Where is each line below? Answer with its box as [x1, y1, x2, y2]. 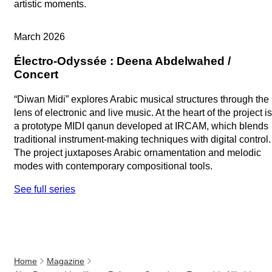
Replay [21, 25, 45, 35]
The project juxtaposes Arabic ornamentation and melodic [14, 147, 261, 158]
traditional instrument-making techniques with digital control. [14, 134, 271, 144]
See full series [14, 183, 75, 194]
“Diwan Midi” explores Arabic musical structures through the [14, 93, 269, 104]
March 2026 [14, 31, 65, 42]
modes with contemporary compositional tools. [14, 160, 212, 171]
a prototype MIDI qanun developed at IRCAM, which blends [14, 120, 268, 131]
